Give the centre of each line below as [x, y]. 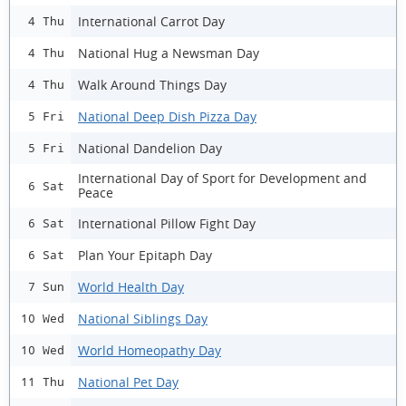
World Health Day [131, 286]
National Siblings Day [143, 318]
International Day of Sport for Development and [222, 178]
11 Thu [43, 382]
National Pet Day [128, 382]
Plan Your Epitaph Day [145, 255]
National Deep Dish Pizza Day [167, 116]
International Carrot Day [151, 21]
